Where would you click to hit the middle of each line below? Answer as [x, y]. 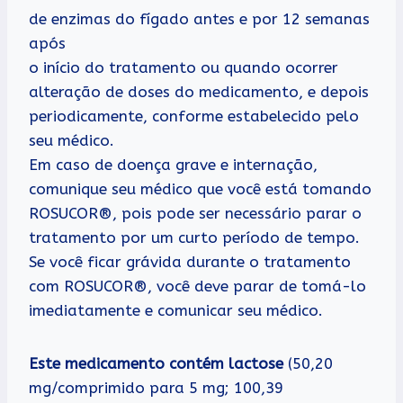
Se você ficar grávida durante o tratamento [190, 261]
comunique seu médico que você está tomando [200, 188]
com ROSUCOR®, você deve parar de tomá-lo [197, 286]
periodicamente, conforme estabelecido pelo [194, 116]
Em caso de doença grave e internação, [173, 164]
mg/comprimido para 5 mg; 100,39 [156, 387]
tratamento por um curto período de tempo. [194, 237]
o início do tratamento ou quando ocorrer [184, 67]
